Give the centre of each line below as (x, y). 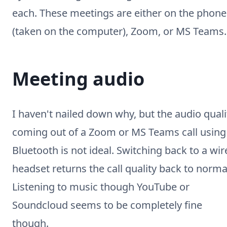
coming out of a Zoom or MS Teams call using (119, 132)
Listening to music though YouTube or (101, 187)
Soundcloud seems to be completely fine (107, 205)
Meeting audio (78, 79)
